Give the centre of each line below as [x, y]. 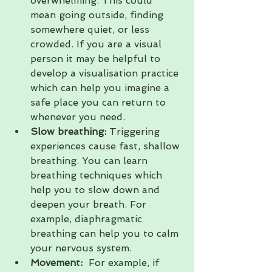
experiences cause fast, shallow [107, 146]
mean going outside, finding [98, 15]
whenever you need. [78, 117]
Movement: [56, 262]
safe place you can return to [100, 102]
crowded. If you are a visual [97, 44]
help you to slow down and [97, 189]
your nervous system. [81, 248]
